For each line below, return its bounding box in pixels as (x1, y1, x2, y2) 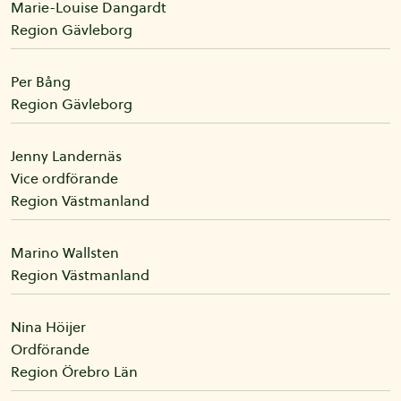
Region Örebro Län (11, 362, 138, 381)
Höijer (46, 317, 86, 337)
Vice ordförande (11, 168, 118, 188)
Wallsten (63, 243, 119, 262)
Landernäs (52, 146, 122, 166)
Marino (11, 243, 59, 262)
